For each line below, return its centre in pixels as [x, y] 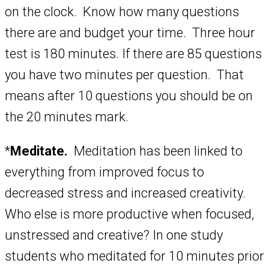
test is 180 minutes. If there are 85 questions [133, 54]
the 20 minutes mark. [70, 117]
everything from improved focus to [104, 172]
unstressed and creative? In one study [114, 235]
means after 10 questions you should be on [129, 96]
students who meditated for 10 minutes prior [134, 256]
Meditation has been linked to [155, 151]
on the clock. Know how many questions [122, 12]
